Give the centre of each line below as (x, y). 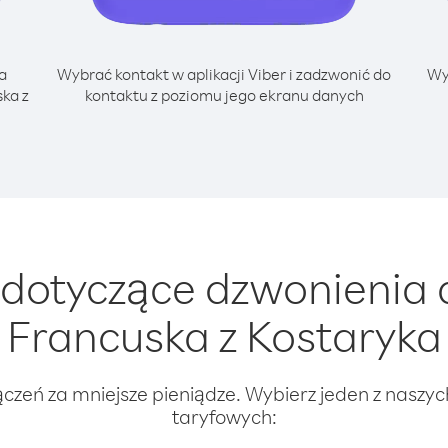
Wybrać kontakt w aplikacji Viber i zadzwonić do (224, 74)
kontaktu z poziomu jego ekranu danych (224, 95)
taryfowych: (224, 416)
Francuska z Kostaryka (224, 335)
